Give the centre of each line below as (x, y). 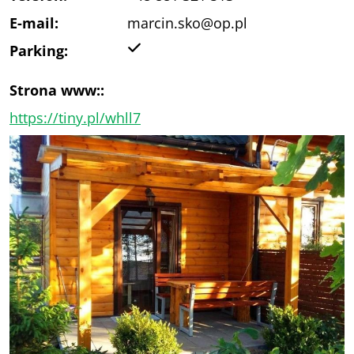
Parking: (39, 50)
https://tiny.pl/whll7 (75, 117)
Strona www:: (57, 90)
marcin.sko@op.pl (188, 23)
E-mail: (34, 23)
